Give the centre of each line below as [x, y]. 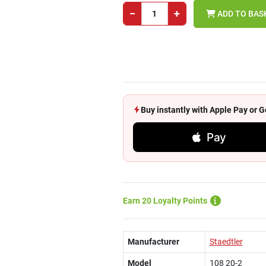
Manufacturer [153, 242]
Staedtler [226, 242]
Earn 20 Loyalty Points [165, 201]
